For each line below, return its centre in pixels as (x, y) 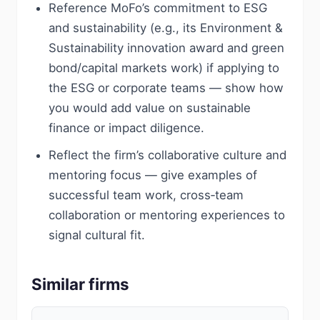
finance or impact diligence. (126, 128)
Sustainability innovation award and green (166, 48)
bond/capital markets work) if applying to (164, 68)
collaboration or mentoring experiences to (167, 215)
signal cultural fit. (97, 235)
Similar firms (80, 284)
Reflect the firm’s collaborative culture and (167, 155)
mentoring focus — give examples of (153, 175)
